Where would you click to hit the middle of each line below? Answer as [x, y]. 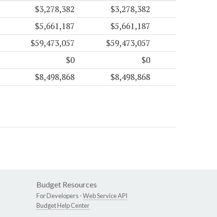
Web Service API [105, 196]
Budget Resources [67, 185]
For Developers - [60, 196]
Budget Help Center [63, 206]
